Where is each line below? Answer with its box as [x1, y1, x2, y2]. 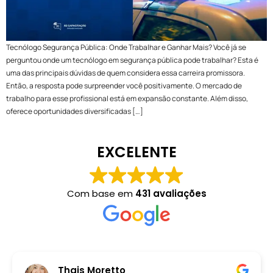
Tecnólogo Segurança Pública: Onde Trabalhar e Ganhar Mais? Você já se [6, 42, 246, 53]
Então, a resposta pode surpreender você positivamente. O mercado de [6, 80, 242, 91]
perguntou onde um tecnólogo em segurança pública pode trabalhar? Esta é [6, 55, 258, 66]
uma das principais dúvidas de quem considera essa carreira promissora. [6, 68, 245, 79]
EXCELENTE [96, 141, 177, 162]
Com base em [66, 186, 135, 200]
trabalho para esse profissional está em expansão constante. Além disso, [6, 93, 248, 104]
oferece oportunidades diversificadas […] [6, 106, 143, 117]
